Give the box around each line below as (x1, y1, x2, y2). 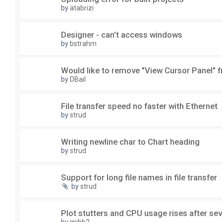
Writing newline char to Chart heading (61, 137, 200, 147)
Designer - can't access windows (61, 30, 182, 40)
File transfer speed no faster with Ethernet (61, 101, 218, 111)
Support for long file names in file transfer (61, 172, 217, 183)
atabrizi (70, 4, 94, 12)
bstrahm (70, 40, 97, 48)
